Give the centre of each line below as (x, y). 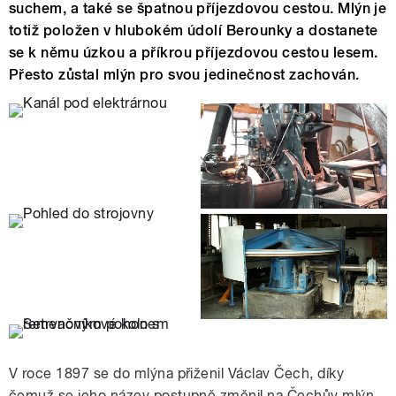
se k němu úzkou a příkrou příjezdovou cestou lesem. (194, 53)
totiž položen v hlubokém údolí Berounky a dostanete (194, 31)
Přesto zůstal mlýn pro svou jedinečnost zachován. (184, 75)
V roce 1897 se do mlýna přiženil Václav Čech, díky (177, 373)
